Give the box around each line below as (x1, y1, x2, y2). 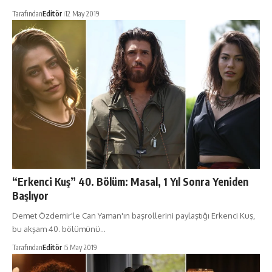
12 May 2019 (65, 9, 100, 19)
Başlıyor (12, 188, 49, 202)
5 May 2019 (65, 242, 97, 252)
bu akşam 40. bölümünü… (12, 223, 106, 234)
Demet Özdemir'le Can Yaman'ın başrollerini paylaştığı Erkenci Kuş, (12, 210, 255, 220)
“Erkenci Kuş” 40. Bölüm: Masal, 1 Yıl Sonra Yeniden (12, 174, 248, 188)
